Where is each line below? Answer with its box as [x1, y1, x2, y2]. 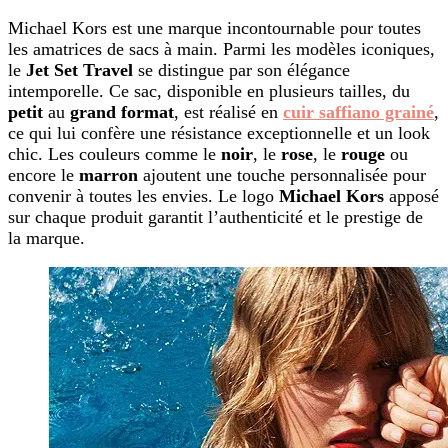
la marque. [8, 227, 85, 248]
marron [79, 164, 138, 185]
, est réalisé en [174, 101, 283, 122]
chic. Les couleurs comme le [8, 143, 221, 164]
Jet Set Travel [26, 59, 133, 80]
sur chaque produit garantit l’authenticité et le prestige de [8, 206, 423, 227]
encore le [8, 164, 79, 185]
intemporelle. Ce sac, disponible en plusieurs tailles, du [8, 80, 410, 101]
